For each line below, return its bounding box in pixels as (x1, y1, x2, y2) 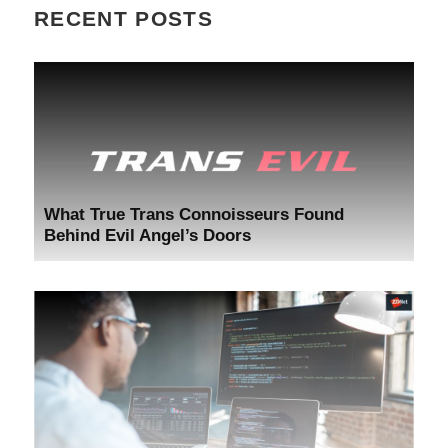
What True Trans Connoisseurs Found (44, 204, 344, 224)
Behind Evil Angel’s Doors (44, 225, 251, 245)
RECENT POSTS (34, 6, 214, 31)
